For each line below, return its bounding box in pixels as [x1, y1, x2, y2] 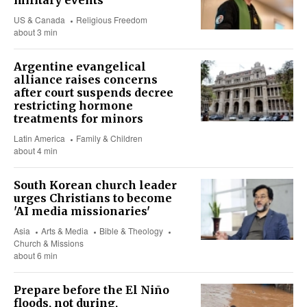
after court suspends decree [14, 86, 173, 100]
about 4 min [14, 145, 58, 157]
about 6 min [14, 249, 58, 262]
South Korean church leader [14, 178, 177, 193]
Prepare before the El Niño [14, 283, 169, 297]
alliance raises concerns [14, 73, 158, 87]
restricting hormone [14, 99, 133, 113]
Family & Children [76, 132, 143, 145]
